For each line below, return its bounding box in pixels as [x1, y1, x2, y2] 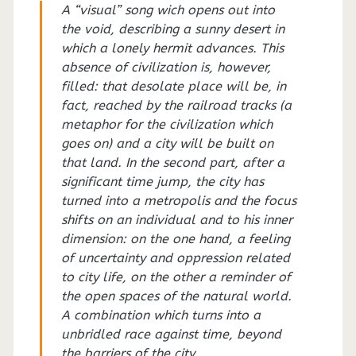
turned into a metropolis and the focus [60, 193, 296, 209]
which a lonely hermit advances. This [60, 41, 284, 56]
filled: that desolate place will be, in [60, 79, 286, 95]
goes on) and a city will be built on [60, 136, 273, 152]
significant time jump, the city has [60, 174, 264, 190]
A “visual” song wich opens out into [60, 2, 275, 18]
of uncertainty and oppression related [60, 250, 290, 266]
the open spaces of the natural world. [60, 288, 292, 304]
